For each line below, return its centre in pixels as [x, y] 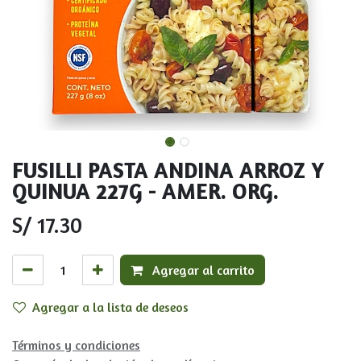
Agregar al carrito [202, 270]
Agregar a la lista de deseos [110, 307]
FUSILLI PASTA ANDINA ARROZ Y [168, 170]
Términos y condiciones [76, 345]
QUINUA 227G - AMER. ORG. [145, 191]
